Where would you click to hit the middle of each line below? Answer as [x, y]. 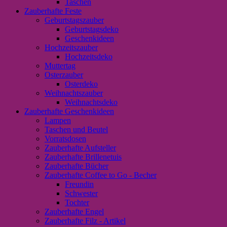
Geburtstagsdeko [92, 29]
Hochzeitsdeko [89, 56]
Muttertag [60, 65]
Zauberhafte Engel [74, 211]
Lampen [58, 120]
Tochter [77, 202]
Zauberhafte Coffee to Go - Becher [101, 175]
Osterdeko [81, 84]
